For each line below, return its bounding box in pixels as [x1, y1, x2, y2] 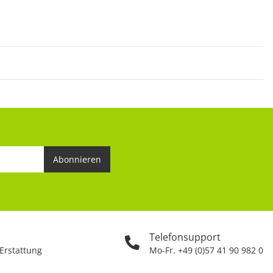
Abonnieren [53, 153, 102, 165]
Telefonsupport [149, 230, 221, 244]
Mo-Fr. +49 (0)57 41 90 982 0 [149, 244, 263, 256]
